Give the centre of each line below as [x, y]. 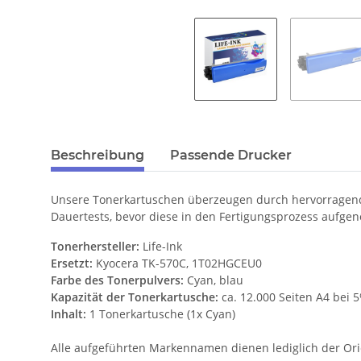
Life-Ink [161, 247]
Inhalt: [68, 314]
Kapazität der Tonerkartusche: [135, 297]
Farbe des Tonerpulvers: [117, 280]
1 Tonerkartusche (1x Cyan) [161, 314]
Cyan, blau [215, 280]
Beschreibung [98, 156]
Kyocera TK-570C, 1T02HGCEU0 [177, 263]
